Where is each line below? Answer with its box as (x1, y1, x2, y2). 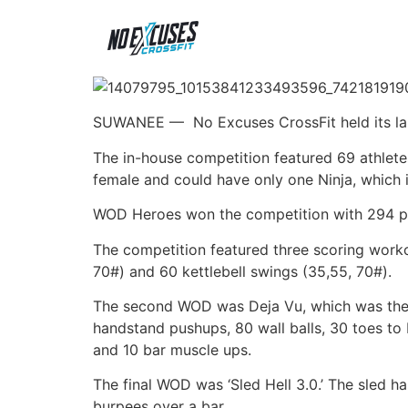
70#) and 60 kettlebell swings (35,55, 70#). (93, 261, 392, 280)
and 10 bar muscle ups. (93, 340, 251, 359)
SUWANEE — (93, 113, 184, 132)
